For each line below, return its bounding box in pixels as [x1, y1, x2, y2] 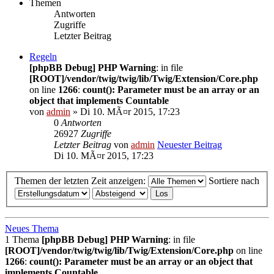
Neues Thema [5, 223, 59, 234]
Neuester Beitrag [157, 139, 222, 150]
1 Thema [5, 234, 42, 245]
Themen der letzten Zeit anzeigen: [15, 176, 148, 187]
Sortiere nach [209, 176, 259, 187]
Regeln [29, 51, 57, 62]
